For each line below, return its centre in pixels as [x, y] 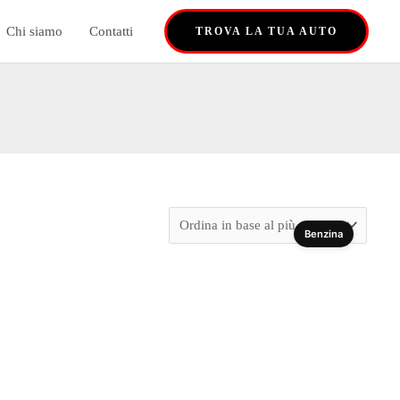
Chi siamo [34, 31]
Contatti [111, 31]
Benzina [324, 234]
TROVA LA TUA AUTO [267, 31]
